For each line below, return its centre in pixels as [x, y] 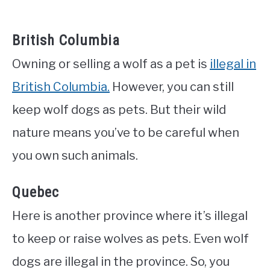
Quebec [36, 193]
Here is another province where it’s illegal [130, 216]
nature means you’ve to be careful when [126, 133]
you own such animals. [75, 156]
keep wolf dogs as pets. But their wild [119, 110]
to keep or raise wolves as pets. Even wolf [130, 239]
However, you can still [172, 87]
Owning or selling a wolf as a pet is [111, 64]
